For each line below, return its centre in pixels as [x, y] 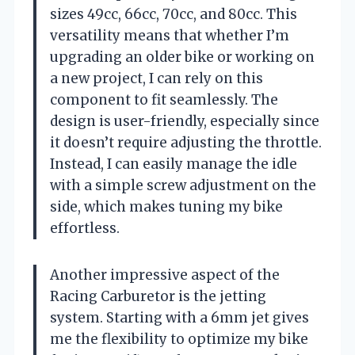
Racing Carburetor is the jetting [158, 296]
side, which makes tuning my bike [166, 206]
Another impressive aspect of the [165, 275]
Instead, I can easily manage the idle [174, 164]
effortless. [85, 228]
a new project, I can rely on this [157, 78]
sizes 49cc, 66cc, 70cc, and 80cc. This [174, 14]
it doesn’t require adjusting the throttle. [186, 142]
